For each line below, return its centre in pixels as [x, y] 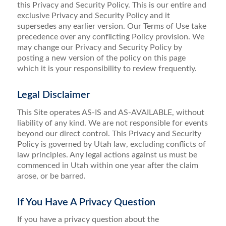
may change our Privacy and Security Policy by [99, 47]
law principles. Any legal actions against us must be [107, 155]
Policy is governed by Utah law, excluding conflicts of [111, 144]
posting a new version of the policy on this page [101, 58]
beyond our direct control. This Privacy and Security [109, 133]
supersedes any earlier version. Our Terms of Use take [111, 26]
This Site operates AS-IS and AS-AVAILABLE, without [110, 112]
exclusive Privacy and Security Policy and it [93, 15]
